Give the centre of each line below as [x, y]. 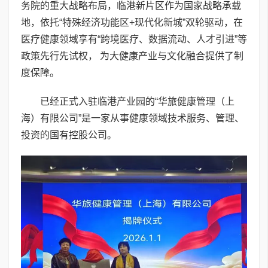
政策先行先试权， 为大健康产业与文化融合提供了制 [132, 56]
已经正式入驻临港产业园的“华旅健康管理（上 [137, 102]
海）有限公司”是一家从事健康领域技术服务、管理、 [133, 118]
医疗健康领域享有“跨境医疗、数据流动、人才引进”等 [134, 39]
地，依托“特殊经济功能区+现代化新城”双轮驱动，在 [132, 23]
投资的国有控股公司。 [69, 135]
